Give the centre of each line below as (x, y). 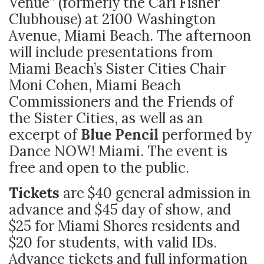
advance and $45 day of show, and (120, 209)
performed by (205, 134)
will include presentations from (111, 52)
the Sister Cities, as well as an (106, 118)
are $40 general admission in (155, 193)
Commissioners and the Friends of (121, 101)
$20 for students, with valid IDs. (113, 242)
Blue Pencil (120, 134)
